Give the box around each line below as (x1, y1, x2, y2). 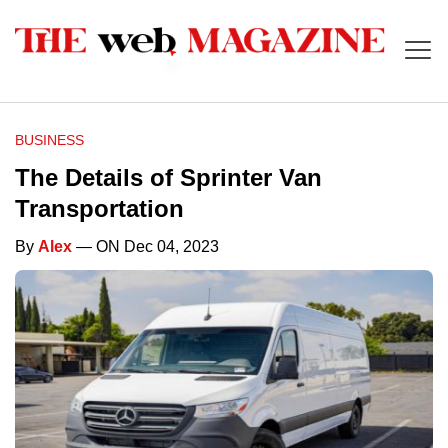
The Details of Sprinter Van (15, 164, 322, 192)
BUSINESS (15, 132, 84, 149)
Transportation (15, 195, 184, 223)
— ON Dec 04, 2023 (72, 238, 219, 256)
